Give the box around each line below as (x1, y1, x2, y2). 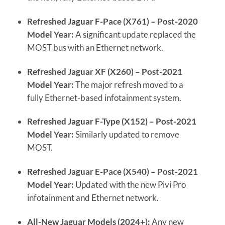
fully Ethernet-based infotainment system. (27, 92, 181, 103)
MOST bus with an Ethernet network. (27, 42, 163, 53)
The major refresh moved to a (73, 79, 183, 90)
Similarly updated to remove (73, 129, 179, 140)
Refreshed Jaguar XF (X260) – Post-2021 (27, 66, 182, 77)
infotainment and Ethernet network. (27, 192, 159, 203)
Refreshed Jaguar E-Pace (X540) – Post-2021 (27, 166, 198, 177)
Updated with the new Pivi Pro (73, 179, 186, 190)
